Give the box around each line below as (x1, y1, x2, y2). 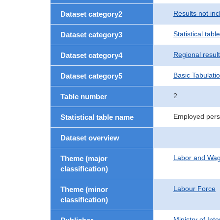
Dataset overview (60, 134, 119, 142)
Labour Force (173, 185, 216, 192)
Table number (60, 92, 107, 101)
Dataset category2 (60, 10, 122, 18)
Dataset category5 (60, 72, 122, 80)
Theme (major (60, 154, 108, 163)
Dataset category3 (60, 30, 122, 39)
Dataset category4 (60, 51, 122, 59)
